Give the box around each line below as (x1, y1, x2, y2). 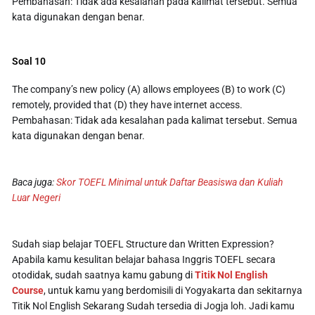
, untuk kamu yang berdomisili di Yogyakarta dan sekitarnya (44, 284, 303, 296)
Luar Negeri (12, 191, 61, 203)
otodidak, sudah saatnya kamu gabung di (12, 269, 195, 281)
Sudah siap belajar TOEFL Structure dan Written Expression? (12, 238, 275, 250)
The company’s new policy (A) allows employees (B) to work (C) (12, 83, 286, 95)
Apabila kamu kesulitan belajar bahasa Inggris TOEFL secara (12, 253, 276, 265)
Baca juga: (12, 176, 57, 188)
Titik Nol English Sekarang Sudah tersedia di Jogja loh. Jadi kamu (12, 300, 295, 311)
